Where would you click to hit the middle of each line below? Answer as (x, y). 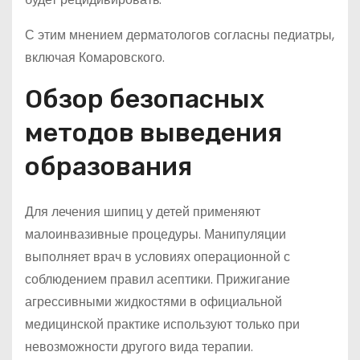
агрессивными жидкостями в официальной (153, 302)
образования (108, 166)
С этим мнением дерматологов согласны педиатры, (180, 35)
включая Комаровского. (95, 57)
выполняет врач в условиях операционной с (157, 257)
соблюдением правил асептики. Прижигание (157, 279)
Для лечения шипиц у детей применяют (143, 212)
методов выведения (153, 133)
